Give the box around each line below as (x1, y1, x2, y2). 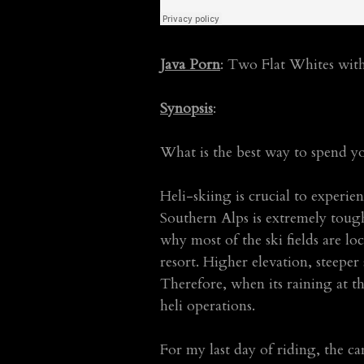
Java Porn (160, 54, 220, 75)
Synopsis (160, 98, 213, 119)
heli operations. (160, 296, 255, 316)
